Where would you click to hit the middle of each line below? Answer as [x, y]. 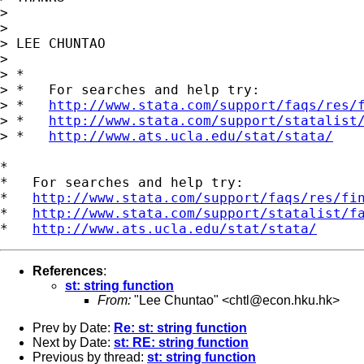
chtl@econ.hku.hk [281, 300]
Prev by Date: [73, 327]
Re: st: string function [180, 327]
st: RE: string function [181, 342]
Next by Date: [73, 342]
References [68, 271]
